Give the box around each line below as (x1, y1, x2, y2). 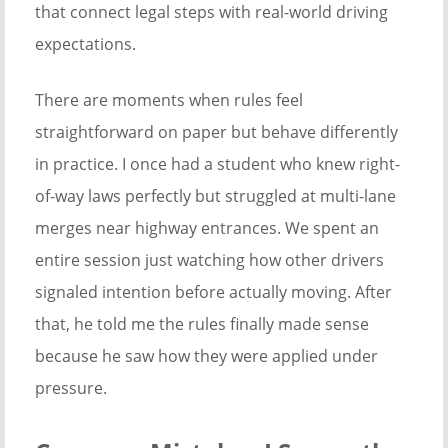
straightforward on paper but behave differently (35, 121, 398, 144)
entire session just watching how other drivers (35, 249, 384, 272)
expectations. (35, 33, 136, 56)
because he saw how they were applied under (35, 345, 378, 368)
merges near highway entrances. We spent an (35, 217, 379, 240)
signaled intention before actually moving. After (35, 281, 392, 304)
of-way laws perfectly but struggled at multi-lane (35, 185, 396, 208)
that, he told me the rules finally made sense (35, 313, 369, 336)
